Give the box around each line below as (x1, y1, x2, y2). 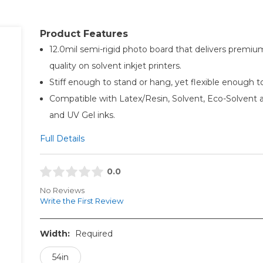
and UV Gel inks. (49, 109, 115, 120)
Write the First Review (39, 196, 123, 206)
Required (75, 228, 113, 240)
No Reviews (39, 186, 85, 195)
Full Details (39, 133, 85, 144)
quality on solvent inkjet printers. (49, 60, 181, 71)
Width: (39, 228, 72, 240)
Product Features (39, 28, 128, 39)
